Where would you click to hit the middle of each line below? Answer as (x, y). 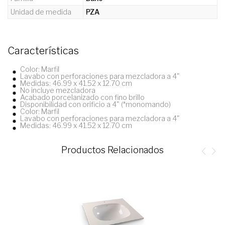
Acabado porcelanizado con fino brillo (82, 97)
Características (43, 50)
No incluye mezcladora (58, 90)
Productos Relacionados (113, 150)
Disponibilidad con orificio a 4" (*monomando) (95, 104)
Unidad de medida (41, 12)
